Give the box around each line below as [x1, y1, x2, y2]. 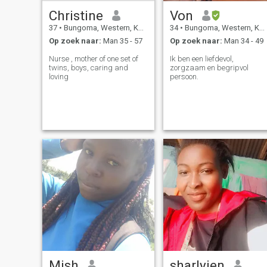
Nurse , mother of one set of [48, 54, 138, 64]
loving [48, 72, 69, 82]
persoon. [169, 72, 198, 82]
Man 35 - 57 [101, 36, 142, 46]
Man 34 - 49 [222, 36, 263, 46]
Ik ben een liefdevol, [169, 54, 234, 64]
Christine [48, 7, 103, 23]
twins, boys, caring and [48, 63, 128, 73]
